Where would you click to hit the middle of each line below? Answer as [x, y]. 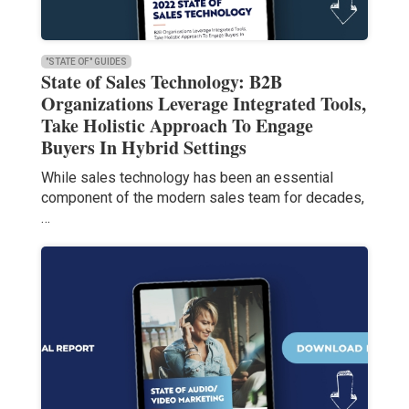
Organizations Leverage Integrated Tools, [203, 104]
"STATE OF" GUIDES [86, 62]
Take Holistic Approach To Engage [177, 126]
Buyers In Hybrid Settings [143, 148]
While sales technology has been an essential [187, 178]
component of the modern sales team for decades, [202, 198]
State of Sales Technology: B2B [161, 82]
